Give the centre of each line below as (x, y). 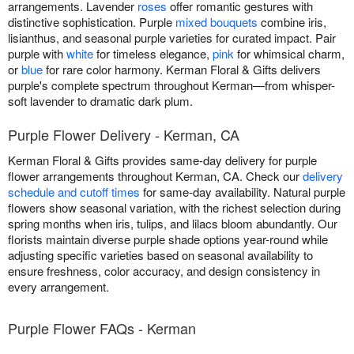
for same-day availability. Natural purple (243, 191)
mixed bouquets (217, 21)
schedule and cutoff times (74, 191)
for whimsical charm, (289, 53)
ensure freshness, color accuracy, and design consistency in (164, 270)
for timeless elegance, (153, 53)
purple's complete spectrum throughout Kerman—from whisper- (171, 85)
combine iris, (292, 21)
